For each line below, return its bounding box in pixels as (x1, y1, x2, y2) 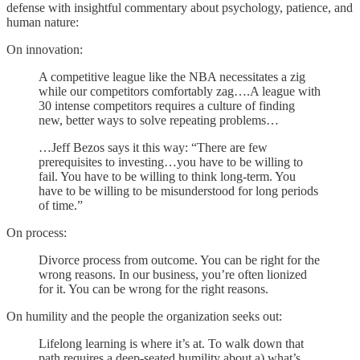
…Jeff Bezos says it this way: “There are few (39, 141, 268, 155)
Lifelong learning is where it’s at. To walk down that (39, 337, 304, 351)
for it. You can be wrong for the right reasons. (39, 282, 268, 297)
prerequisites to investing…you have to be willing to (39, 155, 303, 170)
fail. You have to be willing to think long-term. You (39, 170, 296, 184)
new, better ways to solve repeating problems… (39, 113, 279, 128)
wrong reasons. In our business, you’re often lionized (39, 268, 307, 282)
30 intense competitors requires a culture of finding (39, 99, 295, 113)
